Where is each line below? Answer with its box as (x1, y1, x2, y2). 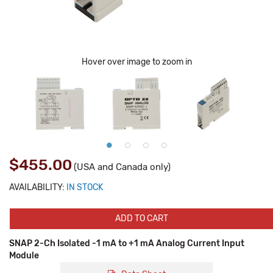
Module (9, 250, 39, 261)
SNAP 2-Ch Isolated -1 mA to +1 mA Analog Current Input (9, 238, 244, 249)
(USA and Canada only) (74, 161, 171, 172)
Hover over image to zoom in (81, 57, 192, 67)
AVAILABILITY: (9, 182, 65, 193)
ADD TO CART (115, 213, 168, 224)
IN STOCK (66, 182, 103, 193)
